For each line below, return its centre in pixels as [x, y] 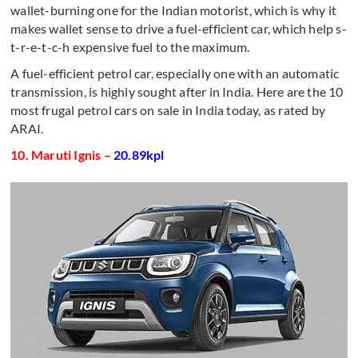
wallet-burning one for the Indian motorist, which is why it [174, 10]
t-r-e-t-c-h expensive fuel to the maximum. [130, 47]
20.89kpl [139, 155]
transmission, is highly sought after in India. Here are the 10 [177, 92]
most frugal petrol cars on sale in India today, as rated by [168, 110]
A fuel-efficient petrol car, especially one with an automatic [175, 74]
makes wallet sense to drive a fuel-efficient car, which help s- [179, 29]
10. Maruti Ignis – [62, 155]
